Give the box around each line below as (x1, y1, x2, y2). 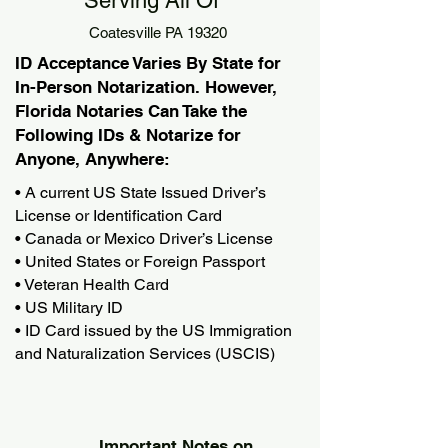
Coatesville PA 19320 (89, 24, 227, 41)
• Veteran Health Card (15, 275, 169, 294)
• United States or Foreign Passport (15, 252, 265, 271)
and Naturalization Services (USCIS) (15, 344, 275, 363)
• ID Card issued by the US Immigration (15, 321, 292, 340)
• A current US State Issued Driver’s (15, 183, 266, 202)
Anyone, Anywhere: (15, 149, 170, 169)
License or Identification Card (15, 206, 222, 225)
